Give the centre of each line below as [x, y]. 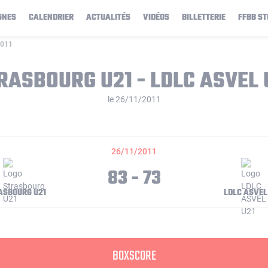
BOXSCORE [134, 256]
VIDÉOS [156, 18]
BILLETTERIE [204, 18]
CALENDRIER [51, 18]
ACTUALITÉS [108, 18]
